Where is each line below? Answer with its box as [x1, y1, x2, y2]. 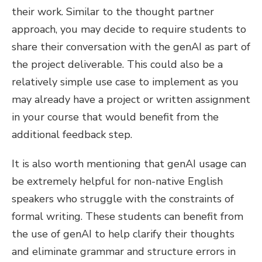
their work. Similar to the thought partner [12, 5, 214, 19]
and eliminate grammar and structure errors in [12, 244, 236, 258]
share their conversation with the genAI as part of [12, 40, 250, 54]
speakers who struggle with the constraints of [12, 192, 234, 206]
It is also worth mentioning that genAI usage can [12, 157, 246, 171]
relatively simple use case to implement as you [12, 75, 239, 89]
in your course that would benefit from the [12, 110, 219, 124]
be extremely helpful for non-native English [12, 174, 223, 188]
